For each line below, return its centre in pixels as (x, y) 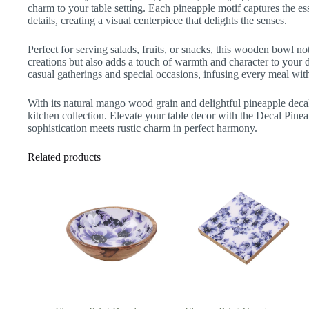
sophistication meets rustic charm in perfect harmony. (142, 128)
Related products (64, 157)
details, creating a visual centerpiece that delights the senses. (157, 20)
